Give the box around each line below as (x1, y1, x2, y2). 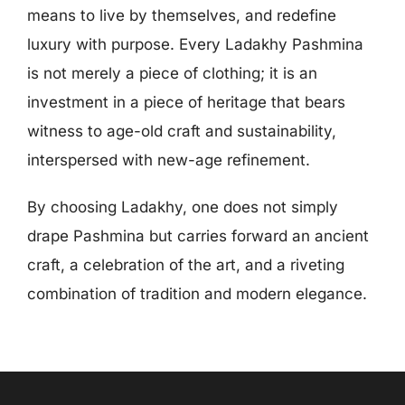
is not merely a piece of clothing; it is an (26, 64, 317, 83)
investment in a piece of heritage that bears (26, 93, 345, 112)
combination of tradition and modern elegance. (26, 285, 367, 304)
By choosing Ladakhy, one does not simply (26, 198, 338, 217)
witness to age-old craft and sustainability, (26, 122, 336, 141)
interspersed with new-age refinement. (26, 151, 310, 170)
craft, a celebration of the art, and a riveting (26, 256, 344, 275)
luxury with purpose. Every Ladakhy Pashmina (26, 35, 363, 54)
